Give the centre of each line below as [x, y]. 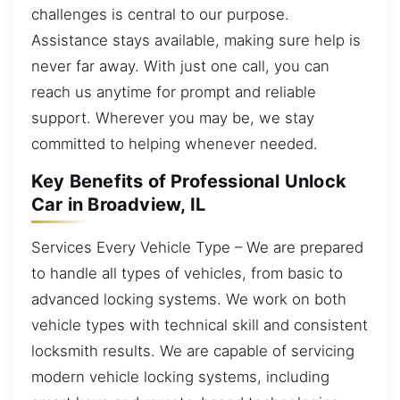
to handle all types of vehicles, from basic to [187, 273]
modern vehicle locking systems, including [180, 376]
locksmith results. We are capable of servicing [193, 350]
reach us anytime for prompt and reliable [174, 92]
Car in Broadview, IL [118, 205]
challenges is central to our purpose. [160, 14]
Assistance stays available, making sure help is [196, 40]
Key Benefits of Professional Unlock [189, 182]
